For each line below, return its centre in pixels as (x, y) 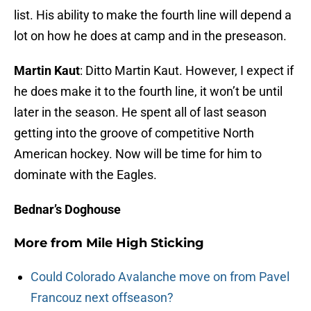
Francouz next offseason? (102, 298)
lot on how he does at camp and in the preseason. (150, 36)
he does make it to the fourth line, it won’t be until (148, 92)
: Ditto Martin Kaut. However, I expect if (187, 71)
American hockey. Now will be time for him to (138, 154)
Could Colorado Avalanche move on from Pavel (160, 277)
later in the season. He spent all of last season (140, 112)
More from (50, 243)
